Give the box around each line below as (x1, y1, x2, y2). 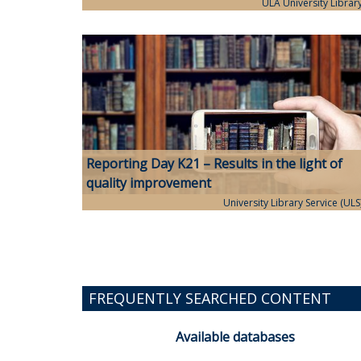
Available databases (176, 328, 295, 346)
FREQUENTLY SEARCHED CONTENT (89, 288, 331, 309)
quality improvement (86, 174, 211, 193)
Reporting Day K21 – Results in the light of (86, 155, 342, 173)
